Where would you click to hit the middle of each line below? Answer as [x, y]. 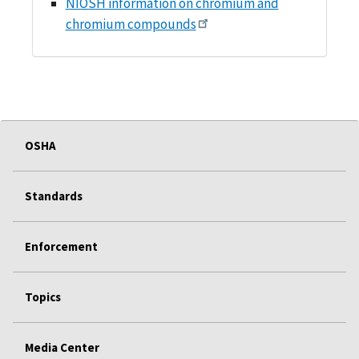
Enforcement [61, 246]
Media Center [62, 347]
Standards [54, 196]
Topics [43, 296]
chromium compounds [131, 24]
